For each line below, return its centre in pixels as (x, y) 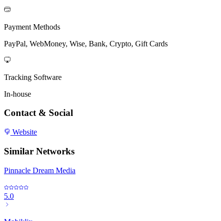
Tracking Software (33, 77)
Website (24, 132)
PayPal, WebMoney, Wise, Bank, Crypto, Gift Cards (86, 43)
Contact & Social (38, 113)
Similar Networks (39, 151)
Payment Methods (32, 27)
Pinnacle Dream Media (40, 170)
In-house (18, 94)
